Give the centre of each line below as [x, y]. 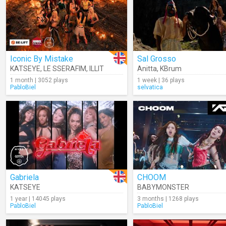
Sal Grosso [157, 59]
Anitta [147, 69]
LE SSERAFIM [65, 69]
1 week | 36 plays [161, 80]
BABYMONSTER [163, 187]
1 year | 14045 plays [38, 199]
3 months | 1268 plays [168, 199]
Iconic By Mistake [42, 59]
